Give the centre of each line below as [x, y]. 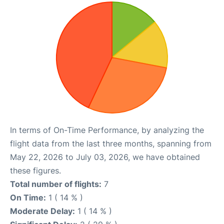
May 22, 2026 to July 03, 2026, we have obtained [105, 157]
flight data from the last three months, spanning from [111, 143]
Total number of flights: [56, 184]
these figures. [35, 170]
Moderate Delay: [42, 211]
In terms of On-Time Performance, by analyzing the [107, 130]
